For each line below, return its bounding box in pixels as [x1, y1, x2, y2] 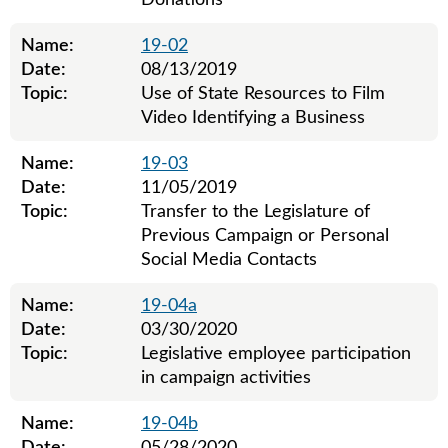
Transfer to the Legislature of [141, 203, 370, 221]
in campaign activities [141, 369, 311, 387]
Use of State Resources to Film [141, 85, 385, 103]
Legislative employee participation [141, 345, 411, 363]
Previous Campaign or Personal [141, 227, 389, 245]
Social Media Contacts [141, 251, 317, 269]
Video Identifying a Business [141, 109, 365, 127]
